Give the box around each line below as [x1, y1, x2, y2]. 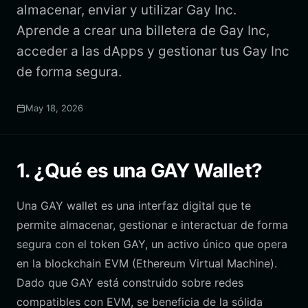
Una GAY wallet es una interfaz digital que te [16, 199, 251, 212]
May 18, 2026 [25, 102, 83, 113]
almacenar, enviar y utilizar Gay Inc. [16, 2, 236, 18]
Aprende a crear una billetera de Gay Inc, [16, 23, 269, 38]
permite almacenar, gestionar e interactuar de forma [16, 218, 288, 232]
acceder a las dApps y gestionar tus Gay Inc [16, 43, 289, 59]
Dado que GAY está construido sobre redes [16, 276, 243, 289]
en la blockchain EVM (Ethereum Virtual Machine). [16, 256, 277, 270]
